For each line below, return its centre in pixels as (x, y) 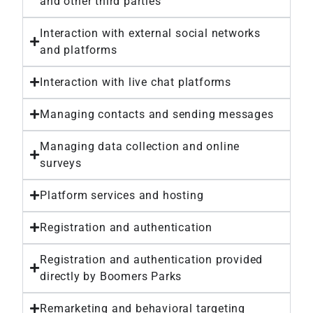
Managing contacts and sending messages (157, 114)
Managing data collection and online (140, 146)
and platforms (79, 50)
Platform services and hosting (122, 195)
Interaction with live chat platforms (136, 82)
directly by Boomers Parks (111, 276)
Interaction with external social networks (151, 33)
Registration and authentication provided (152, 259)
